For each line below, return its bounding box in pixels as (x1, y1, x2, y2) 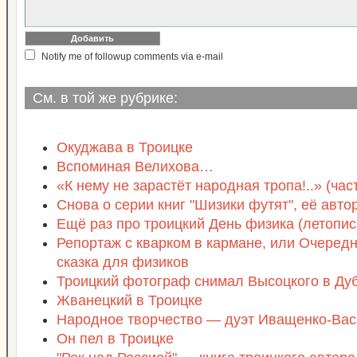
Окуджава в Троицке (57, 139, 193, 155)
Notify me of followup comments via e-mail (41, 51, 223, 62)
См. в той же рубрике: (33, 90, 178, 106)
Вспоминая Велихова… (57, 159, 214, 175)
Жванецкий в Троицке (57, 292, 202, 308)
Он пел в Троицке (57, 331, 174, 347)
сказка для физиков (57, 254, 189, 270)
